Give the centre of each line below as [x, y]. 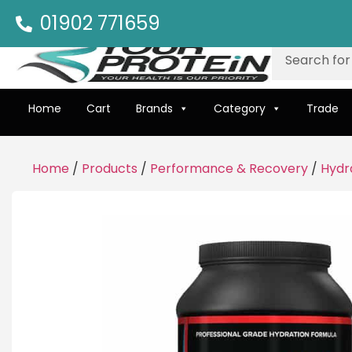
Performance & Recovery [229, 169]
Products [110, 169]
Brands [154, 108]
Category [240, 108]
